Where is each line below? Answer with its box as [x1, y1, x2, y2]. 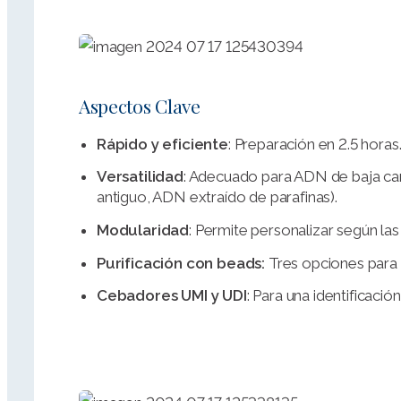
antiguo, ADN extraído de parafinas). [97, 188, 337, 207]
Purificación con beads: [97, 253, 266, 272]
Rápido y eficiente [97, 134, 228, 153]
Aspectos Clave [79, 92, 200, 118]
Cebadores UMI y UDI [97, 286, 247, 305]
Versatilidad [97, 167, 183, 186]
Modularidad [97, 220, 190, 239]
